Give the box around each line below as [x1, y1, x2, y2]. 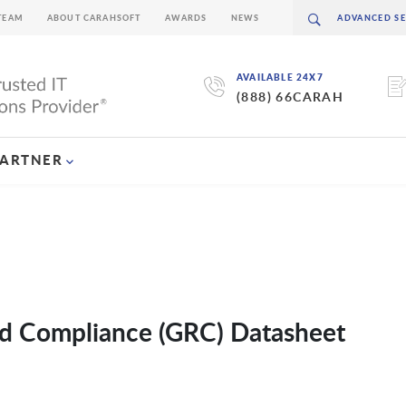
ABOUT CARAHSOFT [46, 12, 141, 24]
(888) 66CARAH [236, 88, 344, 106]
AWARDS [164, 12, 208, 24]
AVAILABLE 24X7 [236, 71, 324, 84]
